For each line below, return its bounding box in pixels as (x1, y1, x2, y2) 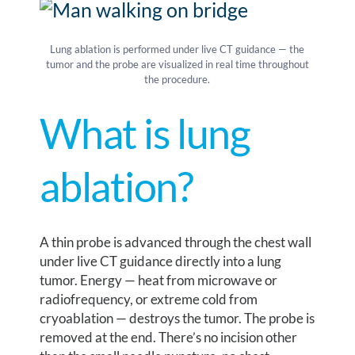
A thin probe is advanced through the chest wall (40, 234, 312, 251)
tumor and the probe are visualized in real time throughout (45, 58, 309, 71)
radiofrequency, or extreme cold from (40, 291, 258, 308)
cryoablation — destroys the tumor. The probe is (40, 310, 315, 327)
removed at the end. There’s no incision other (40, 329, 298, 346)
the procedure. (144, 73, 211, 86)
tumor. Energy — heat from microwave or (40, 272, 278, 289)
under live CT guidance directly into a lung (40, 253, 282, 270)
